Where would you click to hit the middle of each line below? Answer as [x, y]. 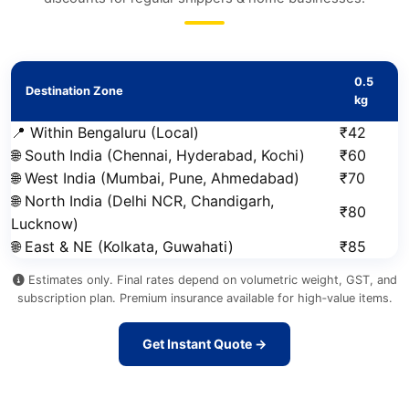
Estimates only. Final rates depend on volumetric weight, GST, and [210, 280]
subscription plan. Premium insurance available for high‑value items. [204, 298]
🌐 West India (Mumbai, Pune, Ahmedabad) [155, 178]
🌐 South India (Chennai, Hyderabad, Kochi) [158, 155]
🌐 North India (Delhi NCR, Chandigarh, [142, 201]
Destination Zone [74, 91]
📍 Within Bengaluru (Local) [105, 132]
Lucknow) [45, 224]
